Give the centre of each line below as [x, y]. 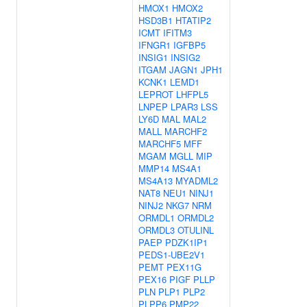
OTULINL [196, 230]
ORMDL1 [157, 218]
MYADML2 [197, 181]
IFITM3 [177, 33]
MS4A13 [156, 181]
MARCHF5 [160, 144]
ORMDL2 [196, 218]
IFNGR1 [155, 45]
